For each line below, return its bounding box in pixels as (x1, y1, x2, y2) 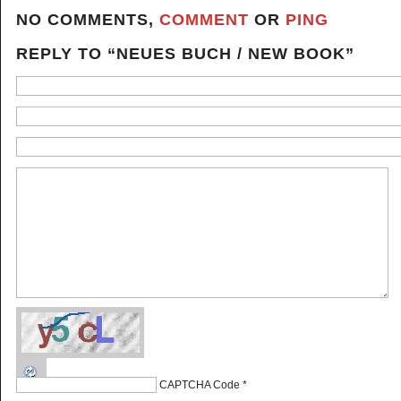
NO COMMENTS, (16, 11, 159, 29)
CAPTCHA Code (159, 379, 240, 391)
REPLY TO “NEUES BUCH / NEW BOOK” (16, 45, 354, 63)
